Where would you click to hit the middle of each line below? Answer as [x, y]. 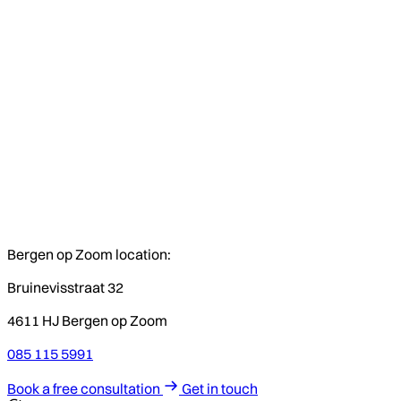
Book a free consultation [85, 388]
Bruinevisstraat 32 [65, 287]
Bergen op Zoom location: [89, 254]
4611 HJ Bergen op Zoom [87, 320]
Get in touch [220, 388]
